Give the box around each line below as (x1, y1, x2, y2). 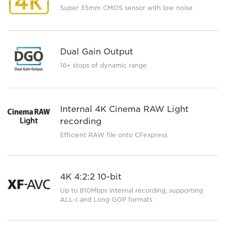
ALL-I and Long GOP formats (60, 196, 152, 204)
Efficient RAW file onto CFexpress (60, 131, 167, 139)
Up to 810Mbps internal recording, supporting (60, 187, 203, 195)
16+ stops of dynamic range (60, 62, 147, 70)
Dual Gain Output (60, 47, 133, 57)
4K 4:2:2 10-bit (60, 172, 122, 182)
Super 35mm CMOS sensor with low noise (60, 4, 193, 12)
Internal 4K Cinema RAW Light (60, 104, 189, 115)
